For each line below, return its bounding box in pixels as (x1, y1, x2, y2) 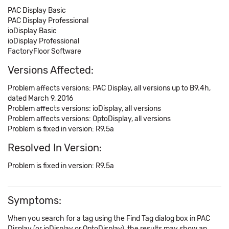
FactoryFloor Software (8, 47, 81, 56)
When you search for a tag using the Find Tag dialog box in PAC (8, 214, 210, 223)
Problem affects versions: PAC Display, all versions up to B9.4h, (8, 84, 211, 93)
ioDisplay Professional (8, 37, 79, 45)
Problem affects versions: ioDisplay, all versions (8, 104, 161, 113)
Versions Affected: (8, 64, 94, 76)
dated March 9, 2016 (8, 94, 73, 103)
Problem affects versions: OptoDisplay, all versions (8, 114, 171, 123)
